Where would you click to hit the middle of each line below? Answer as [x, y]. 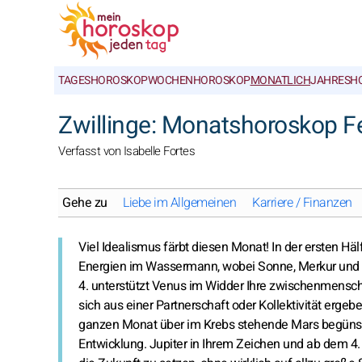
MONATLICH [280, 80]
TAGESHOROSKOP [103, 80]
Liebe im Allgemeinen [179, 203]
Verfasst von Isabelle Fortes [126, 151]
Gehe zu [85, 203]
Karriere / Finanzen [302, 203]
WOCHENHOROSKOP [199, 80]
